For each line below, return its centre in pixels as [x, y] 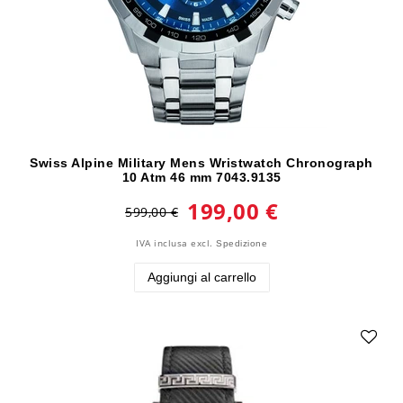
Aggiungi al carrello [201, 277]
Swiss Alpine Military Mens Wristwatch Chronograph [201, 162]
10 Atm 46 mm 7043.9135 [201, 177]
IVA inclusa [162, 243]
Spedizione [242, 243]
